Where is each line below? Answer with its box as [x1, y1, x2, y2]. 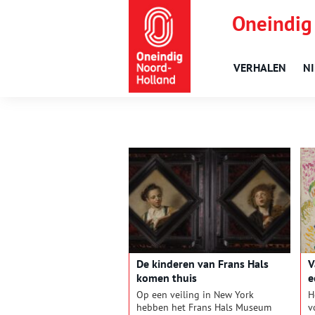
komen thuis [136, 271, 197, 285]
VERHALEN [233, 60, 286, 75]
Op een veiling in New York [136, 288, 254, 302]
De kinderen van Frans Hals [136, 257, 269, 271]
